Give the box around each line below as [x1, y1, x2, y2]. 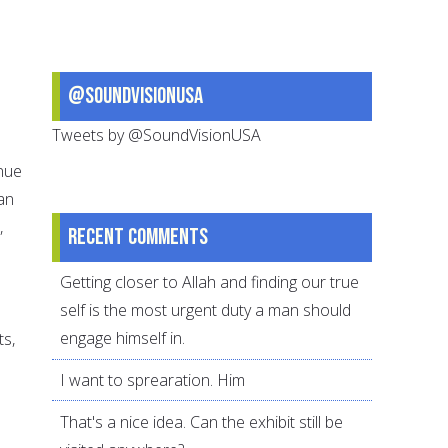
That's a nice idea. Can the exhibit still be [60, 410, 344, 433]
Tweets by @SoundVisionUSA [52, 123, 262, 146]
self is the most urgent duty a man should [60, 299, 352, 322]
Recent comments [68, 222, 209, 251]
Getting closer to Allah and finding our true [60, 271, 360, 294]
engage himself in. [60, 327, 186, 350]
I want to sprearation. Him [60, 369, 246, 392]
